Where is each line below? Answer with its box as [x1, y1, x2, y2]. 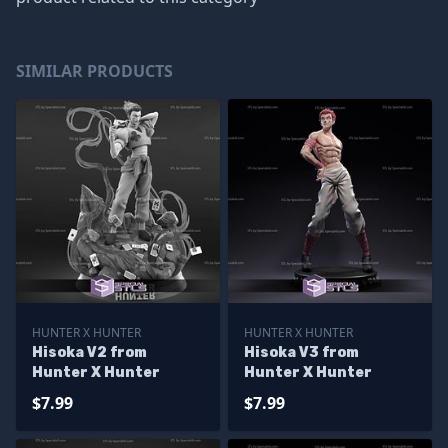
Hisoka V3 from [244, 344, 359, 361]
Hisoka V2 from [32, 344, 147, 361]
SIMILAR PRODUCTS [16, 60, 173, 82]
